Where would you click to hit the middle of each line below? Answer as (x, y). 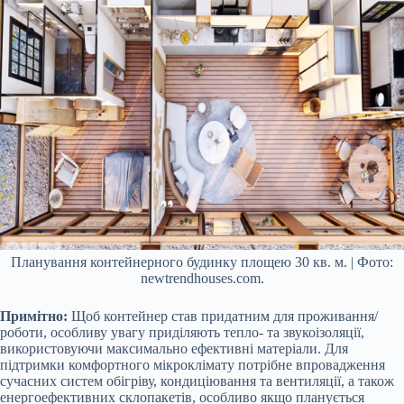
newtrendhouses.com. (202, 279)
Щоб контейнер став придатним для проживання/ (223, 317)
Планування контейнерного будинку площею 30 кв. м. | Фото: (202, 262)
